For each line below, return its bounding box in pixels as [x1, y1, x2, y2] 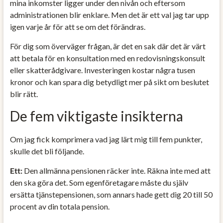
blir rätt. [9, 89, 38, 99]
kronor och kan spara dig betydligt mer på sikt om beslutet [9, 77, 209, 87]
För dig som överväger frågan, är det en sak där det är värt [9, 41, 206, 51]
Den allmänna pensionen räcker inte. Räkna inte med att [22, 165, 211, 175]
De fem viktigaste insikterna [9, 107, 183, 124]
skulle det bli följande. [9, 146, 84, 156]
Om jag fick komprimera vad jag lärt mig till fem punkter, [9, 134, 202, 144]
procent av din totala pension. [9, 201, 110, 211]
